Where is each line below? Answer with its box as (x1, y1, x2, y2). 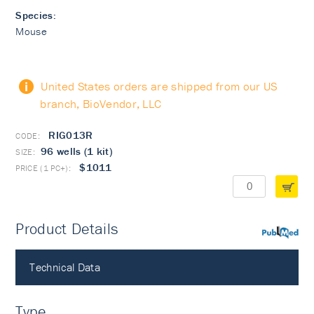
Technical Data (29, 260, 100, 274)
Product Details (15, 219, 118, 238)
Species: (15, 8, 56, 22)
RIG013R (46, 128, 93, 142)
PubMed (261, 240, 300, 254)
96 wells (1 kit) (41, 144, 113, 158)
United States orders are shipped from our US (41, 78, 278, 94)
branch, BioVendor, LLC (40, 96, 162, 111)
